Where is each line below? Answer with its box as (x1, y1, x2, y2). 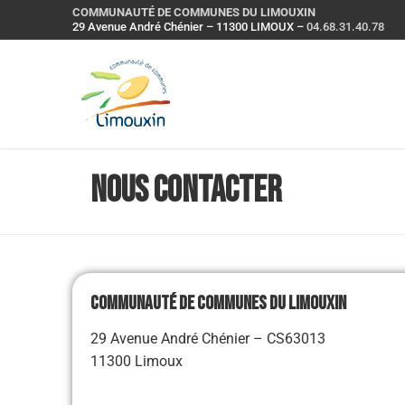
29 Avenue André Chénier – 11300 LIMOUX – (72, 20, 306, 33)
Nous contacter (90, 169, 281, 212)
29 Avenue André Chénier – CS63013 (90, 329, 325, 347)
